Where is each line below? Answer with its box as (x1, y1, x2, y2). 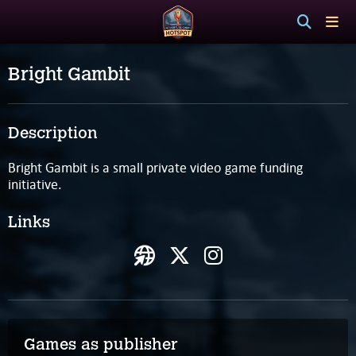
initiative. (8, 175, 62, 193)
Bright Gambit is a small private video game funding (8, 158, 303, 176)
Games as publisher (24, 334, 178, 354)
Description (8, 123, 98, 142)
